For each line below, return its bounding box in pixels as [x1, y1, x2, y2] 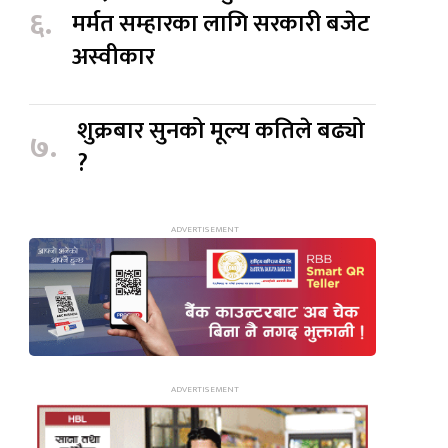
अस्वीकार [72, 37, 156, 78]
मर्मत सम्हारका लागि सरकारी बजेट [72, 4, 371, 45]
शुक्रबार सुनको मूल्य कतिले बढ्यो [77, 111, 366, 152]
